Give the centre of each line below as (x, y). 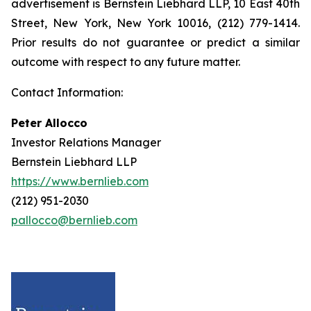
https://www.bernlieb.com (80, 181)
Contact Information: (67, 92)
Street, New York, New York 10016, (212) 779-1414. (155, 23)
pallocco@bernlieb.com (74, 220)
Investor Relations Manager (86, 142)
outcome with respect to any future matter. (126, 62)
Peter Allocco (49, 123)
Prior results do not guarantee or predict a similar (155, 42)
